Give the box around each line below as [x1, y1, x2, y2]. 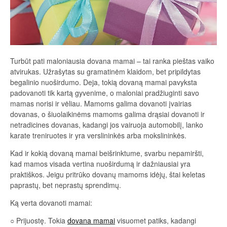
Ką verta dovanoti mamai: [10, 198, 92, 208]
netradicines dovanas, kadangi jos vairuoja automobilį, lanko [10, 120, 203, 130]
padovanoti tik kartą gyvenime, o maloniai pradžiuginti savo [10, 88, 199, 98]
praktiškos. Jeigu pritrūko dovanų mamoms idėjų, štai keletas [10, 169, 205, 180]
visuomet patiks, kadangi [115, 215, 196, 226]
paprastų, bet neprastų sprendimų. [10, 180, 121, 191]
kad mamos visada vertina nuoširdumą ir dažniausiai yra [10, 159, 191, 169]
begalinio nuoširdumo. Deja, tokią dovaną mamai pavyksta [10, 77, 197, 88]
